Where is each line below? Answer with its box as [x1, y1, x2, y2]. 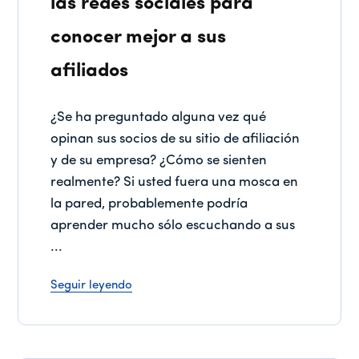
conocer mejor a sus [50, 27, 227, 47]
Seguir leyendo [50, 279, 133, 292]
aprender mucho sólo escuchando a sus [50, 218, 296, 232]
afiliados [50, 61, 129, 81]
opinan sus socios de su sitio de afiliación [50, 131, 301, 146]
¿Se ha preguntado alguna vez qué [50, 110, 267, 124]
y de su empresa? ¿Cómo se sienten [50, 153, 268, 167]
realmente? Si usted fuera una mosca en [50, 175, 299, 189]
